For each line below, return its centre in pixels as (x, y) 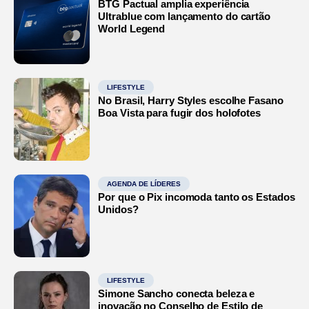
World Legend (132, 28)
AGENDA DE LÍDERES (144, 183)
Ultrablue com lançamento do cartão (184, 16)
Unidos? (118, 209)
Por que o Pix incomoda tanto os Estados (197, 197)
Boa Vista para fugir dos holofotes (179, 112)
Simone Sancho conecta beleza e (177, 293)
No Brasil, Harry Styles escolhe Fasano (191, 100)
